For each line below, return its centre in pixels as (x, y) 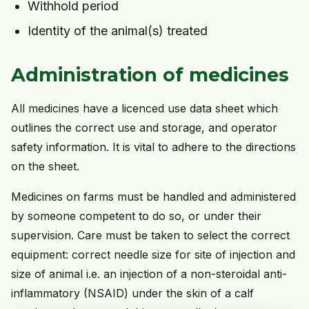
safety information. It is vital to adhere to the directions (153, 147)
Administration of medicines (150, 75)
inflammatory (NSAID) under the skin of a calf (132, 293)
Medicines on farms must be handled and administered (153, 197)
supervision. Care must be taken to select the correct (150, 236)
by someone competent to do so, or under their (136, 216)
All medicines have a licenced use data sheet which (144, 109)
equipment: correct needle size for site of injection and (153, 255)
